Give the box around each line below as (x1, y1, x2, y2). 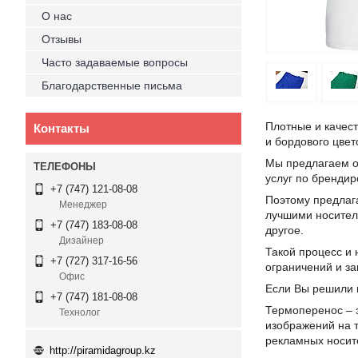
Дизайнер (59, 235, 104, 247)
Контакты (34, 121, 89, 135)
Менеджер (59, 199, 107, 211)
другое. (265, 224, 304, 237)
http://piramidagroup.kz (50, 344, 156, 356)
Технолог (59, 307, 100, 319)
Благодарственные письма (42, 79, 182, 92)
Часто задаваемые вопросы (42, 56, 188, 69)
